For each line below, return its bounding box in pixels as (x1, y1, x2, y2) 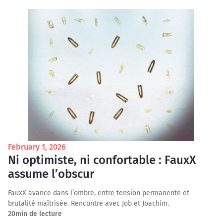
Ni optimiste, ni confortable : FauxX (8, 153, 196, 167)
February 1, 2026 (8, 142, 66, 152)
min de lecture (15, 210, 62, 218)
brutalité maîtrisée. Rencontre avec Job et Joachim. (8, 199, 169, 208)
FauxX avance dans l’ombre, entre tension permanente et (8, 189, 189, 197)
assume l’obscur (8, 167, 94, 181)
